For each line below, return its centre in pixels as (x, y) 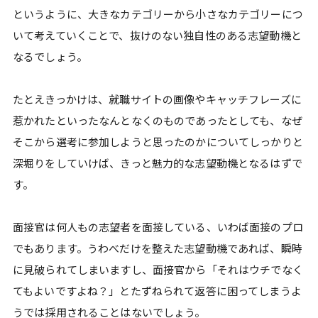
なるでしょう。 (50, 56)
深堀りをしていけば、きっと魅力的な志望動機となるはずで (158, 163)
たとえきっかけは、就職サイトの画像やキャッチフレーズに (157, 99)
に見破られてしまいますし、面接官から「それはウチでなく (158, 269)
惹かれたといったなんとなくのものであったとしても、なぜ (158, 120)
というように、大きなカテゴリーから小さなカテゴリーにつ (158, 13)
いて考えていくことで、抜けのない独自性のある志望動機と (157, 35)
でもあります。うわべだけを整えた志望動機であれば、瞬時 (158, 248)
